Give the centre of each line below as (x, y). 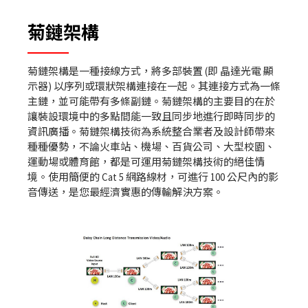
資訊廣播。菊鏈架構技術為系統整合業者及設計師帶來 (151, 132)
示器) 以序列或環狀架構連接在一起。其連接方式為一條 (154, 87)
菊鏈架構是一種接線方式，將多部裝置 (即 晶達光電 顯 (151, 71)
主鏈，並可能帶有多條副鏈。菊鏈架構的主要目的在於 (151, 102)
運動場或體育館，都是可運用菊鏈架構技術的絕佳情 (146, 162)
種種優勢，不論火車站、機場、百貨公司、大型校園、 (151, 147)
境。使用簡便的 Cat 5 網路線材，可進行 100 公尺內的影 (153, 177)
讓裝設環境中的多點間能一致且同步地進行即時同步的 (151, 117)
